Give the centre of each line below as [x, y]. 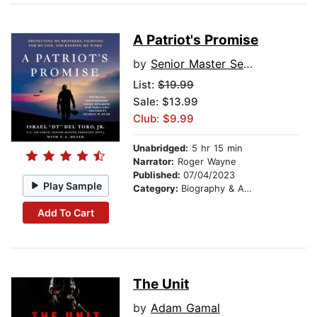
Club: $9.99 [163, 119]
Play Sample [73, 185]
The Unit [161, 284]
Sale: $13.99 [166, 102]
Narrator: [154, 162]
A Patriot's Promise [196, 40]
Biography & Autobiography [213, 189]
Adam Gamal [185, 308]
